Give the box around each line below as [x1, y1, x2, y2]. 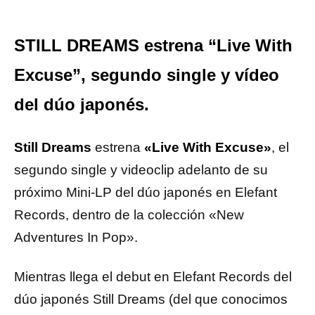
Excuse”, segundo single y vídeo [14, 65, 279, 84]
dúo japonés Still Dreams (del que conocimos [14, 292, 288, 307]
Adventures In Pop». [14, 230, 138, 245]
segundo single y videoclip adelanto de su [14, 162, 268, 177]
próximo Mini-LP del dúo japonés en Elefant [14, 185, 277, 200]
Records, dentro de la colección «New [14, 207, 244, 222]
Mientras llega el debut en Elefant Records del [14, 269, 292, 284]
